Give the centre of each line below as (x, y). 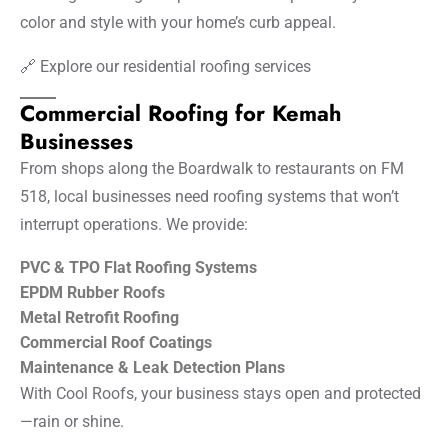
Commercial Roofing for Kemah (181, 112)
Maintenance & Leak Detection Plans (152, 367)
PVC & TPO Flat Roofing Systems (138, 267)
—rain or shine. (72, 421)
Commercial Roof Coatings (116, 342)
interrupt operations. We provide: (134, 224)
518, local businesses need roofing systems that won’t (209, 196)
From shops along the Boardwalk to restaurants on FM (212, 168)
